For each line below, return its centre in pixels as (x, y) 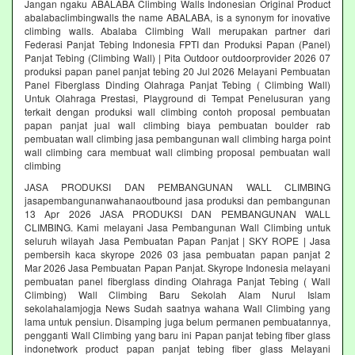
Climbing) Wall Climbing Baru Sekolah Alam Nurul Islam (177, 294)
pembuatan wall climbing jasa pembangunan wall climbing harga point (177, 138)
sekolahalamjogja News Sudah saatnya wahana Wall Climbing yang (177, 307)
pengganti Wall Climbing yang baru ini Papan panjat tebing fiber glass (177, 334)
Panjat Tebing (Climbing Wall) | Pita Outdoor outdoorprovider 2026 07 (177, 57)
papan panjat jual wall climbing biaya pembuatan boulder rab (177, 124)
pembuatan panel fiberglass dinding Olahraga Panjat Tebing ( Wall (177, 281)
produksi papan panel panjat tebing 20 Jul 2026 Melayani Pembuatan (177, 71)
